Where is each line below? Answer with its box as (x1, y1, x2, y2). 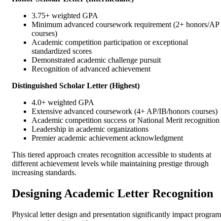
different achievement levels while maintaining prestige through (12, 159, 209, 168)
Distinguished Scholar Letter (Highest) (12, 81, 140, 90)
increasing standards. (12, 168, 76, 177)
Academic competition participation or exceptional (32, 37, 188, 46)
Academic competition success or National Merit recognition (32, 115, 220, 124)
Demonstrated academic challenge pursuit (32, 55, 161, 64)
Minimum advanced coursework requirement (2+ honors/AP (32, 20, 219, 29)
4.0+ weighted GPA (32, 98, 94, 107)
